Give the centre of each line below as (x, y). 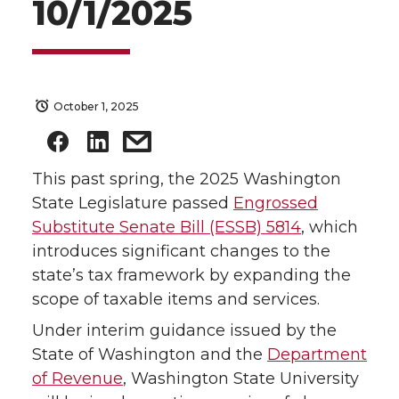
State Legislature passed (133, 204)
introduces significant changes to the (181, 252)
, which (330, 228)
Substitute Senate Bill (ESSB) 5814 (167, 228)
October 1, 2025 (96, 106)
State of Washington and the (150, 355)
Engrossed (276, 204)
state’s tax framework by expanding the (191, 276)
